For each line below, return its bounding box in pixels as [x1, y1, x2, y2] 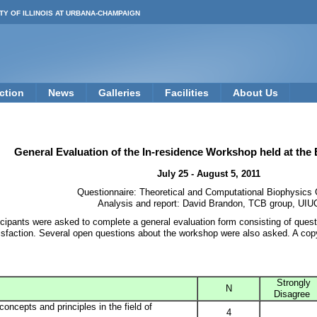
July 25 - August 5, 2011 [156, 168, 260, 180]
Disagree [274, 289, 313, 300]
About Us [233, 87, 278, 98]
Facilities [165, 87, 209, 98]
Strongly [276, 277, 311, 289]
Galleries [98, 87, 141, 98]
